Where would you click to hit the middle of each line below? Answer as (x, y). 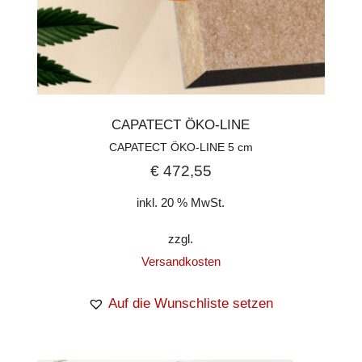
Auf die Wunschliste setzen (191, 303)
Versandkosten (181, 261)
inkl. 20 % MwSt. (181, 202)
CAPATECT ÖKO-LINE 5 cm (181, 147)
